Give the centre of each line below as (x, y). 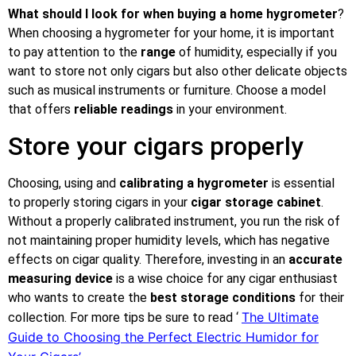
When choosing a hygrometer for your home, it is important (171, 33)
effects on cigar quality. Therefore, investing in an (148, 259)
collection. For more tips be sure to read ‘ (125, 317)
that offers (41, 110)
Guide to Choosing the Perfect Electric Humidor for (163, 337)
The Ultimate (280, 317)
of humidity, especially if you (256, 52)
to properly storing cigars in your (99, 202)
